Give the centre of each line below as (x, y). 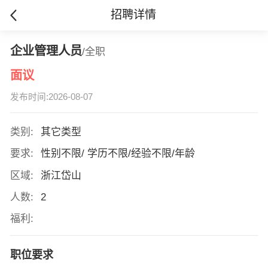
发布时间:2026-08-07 (51, 97)
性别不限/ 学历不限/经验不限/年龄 (119, 154)
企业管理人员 (46, 51)
